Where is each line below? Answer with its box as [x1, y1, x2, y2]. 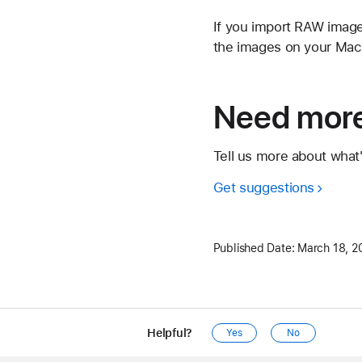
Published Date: [213, 242, 295, 255]
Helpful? [147, 326, 193, 340]
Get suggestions [213, 179, 315, 196]
